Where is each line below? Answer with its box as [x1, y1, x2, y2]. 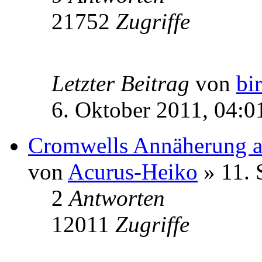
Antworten [69, 185, 165, 211]
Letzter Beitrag [51, 70, 195, 96]
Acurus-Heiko [68, 158, 198, 184]
